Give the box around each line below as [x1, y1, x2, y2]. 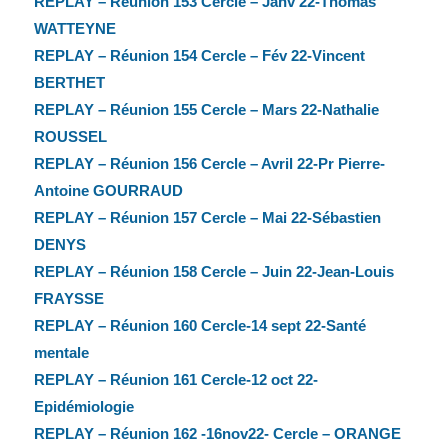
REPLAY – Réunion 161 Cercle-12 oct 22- [33, 371, 318, 389]
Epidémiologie [33, 398, 134, 416]
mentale [33, 344, 89, 362]
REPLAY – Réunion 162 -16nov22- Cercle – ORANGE [33, 425, 401, 443]
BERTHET [33, 74, 105, 92]
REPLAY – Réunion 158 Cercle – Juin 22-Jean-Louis [33, 263, 394, 281]
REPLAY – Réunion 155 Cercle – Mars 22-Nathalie [33, 101, 379, 119]
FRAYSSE [33, 290, 104, 308]
